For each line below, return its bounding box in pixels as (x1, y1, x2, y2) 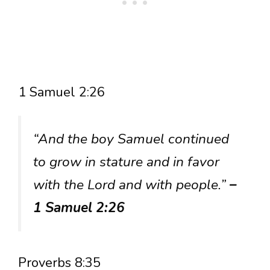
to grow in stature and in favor (33, 152, 219, 172)
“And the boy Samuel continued (33, 130, 229, 149)
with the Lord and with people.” (33, 175, 230, 195)
